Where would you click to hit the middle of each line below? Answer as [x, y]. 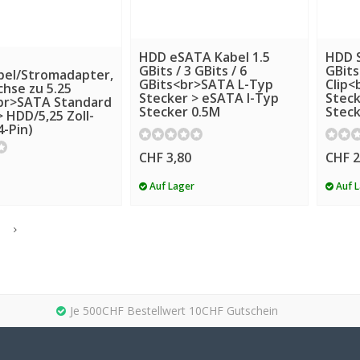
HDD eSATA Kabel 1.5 [205, 57]
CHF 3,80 [165, 158]
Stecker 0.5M [180, 112]
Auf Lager [171, 185]
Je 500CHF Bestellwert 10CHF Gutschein [174, 311]
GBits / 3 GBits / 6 [193, 71]
